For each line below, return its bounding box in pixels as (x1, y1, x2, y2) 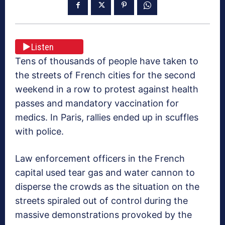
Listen (31, 41, 54, 52)
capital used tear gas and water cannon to (15, 167, 195, 178)
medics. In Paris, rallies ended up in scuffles (15, 112, 198, 123)
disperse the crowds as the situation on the (15, 181, 199, 192)
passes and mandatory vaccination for (15, 98, 179, 109)
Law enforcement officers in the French (15, 153, 185, 164)
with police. (15, 126, 64, 137)
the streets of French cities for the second (15, 70, 195, 81)
